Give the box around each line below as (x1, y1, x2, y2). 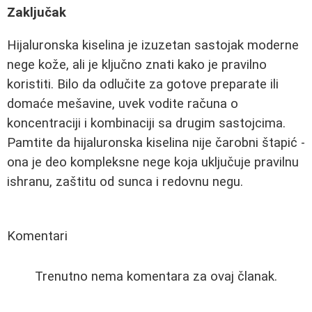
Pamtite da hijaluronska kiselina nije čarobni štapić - (7, 134, 305, 150)
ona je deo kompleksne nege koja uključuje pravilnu (7, 154, 299, 170)
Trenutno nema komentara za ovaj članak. (35, 268, 277, 284)
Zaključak (7, 5, 66, 21)
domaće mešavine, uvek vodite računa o (7, 95, 238, 111)
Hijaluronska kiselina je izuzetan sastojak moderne (7, 37, 299, 53)
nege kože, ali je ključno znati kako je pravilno (7, 56, 267, 72)
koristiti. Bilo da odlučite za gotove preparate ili (7, 76, 279, 92)
